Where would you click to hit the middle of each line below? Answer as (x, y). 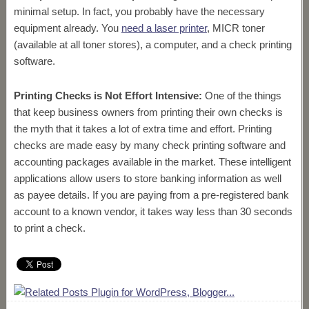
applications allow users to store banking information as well (147, 178)
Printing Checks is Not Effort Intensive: (108, 96)
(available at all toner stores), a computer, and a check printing (152, 44)
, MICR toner (236, 28)
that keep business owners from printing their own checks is (148, 112)
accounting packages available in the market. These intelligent (152, 162)
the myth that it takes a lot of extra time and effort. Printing (142, 129)
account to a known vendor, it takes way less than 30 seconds (153, 211)
